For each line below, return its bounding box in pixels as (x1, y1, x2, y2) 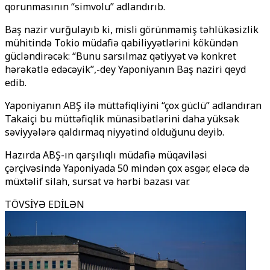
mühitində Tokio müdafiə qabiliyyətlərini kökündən (5, 36, 238, 49)
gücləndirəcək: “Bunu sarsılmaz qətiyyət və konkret (5, 49, 236, 63)
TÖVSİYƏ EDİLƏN (5, 198, 84, 211)
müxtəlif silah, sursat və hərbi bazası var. (5, 175, 190, 188)
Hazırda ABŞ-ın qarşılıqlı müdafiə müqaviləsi (5, 148, 207, 162)
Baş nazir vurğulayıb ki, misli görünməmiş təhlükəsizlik (5, 23, 259, 36)
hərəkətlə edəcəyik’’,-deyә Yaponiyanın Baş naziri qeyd (5, 63, 246, 76)
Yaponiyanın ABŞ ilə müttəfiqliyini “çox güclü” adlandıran (5, 99, 262, 112)
